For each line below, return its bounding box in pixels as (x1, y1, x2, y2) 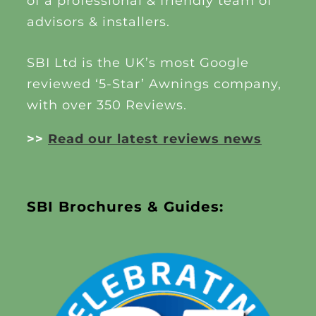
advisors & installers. (26, 14, 170, 30)
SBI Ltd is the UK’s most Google (26, 55, 249, 71)
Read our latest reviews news (47, 131, 262, 147)
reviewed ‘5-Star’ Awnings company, (26, 76, 281, 92)
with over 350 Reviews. (26, 97, 187, 114)
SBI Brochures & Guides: (26, 198, 224, 216)
